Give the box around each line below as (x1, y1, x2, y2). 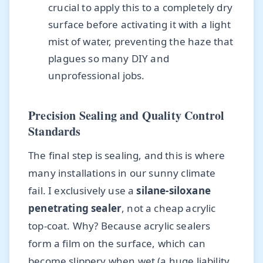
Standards (28, 122, 81, 140)
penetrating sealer (28, 201, 122, 215)
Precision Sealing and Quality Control (28, 106, 225, 124)
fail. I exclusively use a (28, 183, 137, 197)
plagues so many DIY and (48, 51, 169, 65)
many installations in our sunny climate (28, 166, 216, 180)
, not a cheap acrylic (122, 201, 216, 215)
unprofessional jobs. (48, 68, 145, 82)
